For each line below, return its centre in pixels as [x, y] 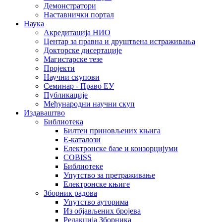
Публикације [66, 95]
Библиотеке [83, 166]
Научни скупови [72, 77]
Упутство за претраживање [109, 175]
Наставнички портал [79, 15]
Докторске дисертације [83, 50]
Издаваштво [44, 113]
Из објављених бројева [102, 211]
